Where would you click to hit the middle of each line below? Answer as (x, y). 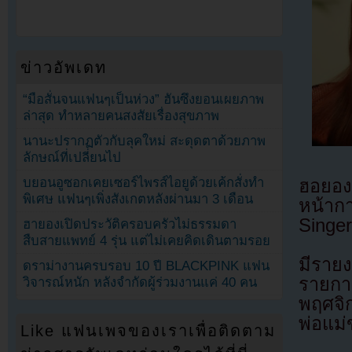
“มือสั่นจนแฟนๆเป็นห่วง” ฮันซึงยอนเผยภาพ (144, 99)
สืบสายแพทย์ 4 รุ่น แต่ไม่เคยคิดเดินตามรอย (147, 241)
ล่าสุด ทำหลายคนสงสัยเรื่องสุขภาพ (121, 115)
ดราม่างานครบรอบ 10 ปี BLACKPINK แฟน (147, 266)
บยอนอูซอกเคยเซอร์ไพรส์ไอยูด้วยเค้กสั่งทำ (144, 183)
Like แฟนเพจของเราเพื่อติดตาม (148, 331)
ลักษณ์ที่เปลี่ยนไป (72, 158)
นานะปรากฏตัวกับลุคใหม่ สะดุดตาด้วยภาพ (145, 141)
